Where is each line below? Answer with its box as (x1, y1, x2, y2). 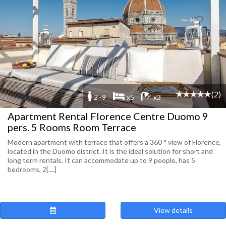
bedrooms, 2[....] (8, 165, 56, 174)
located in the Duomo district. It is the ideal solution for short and (8, 147, 213, 155)
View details (154, 206, 193, 214)
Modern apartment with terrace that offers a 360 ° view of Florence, (8, 138, 221, 146)
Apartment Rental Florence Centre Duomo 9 (8, 110, 208, 122)
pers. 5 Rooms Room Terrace (8, 121, 136, 133)
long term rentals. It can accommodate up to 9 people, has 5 (8, 156, 195, 164)
